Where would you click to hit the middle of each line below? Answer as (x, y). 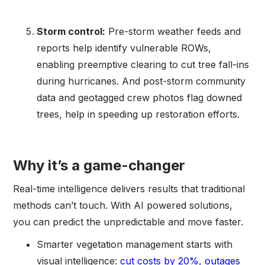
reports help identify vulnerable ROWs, (124, 48)
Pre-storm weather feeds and (173, 31)
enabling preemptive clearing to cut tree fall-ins (143, 64)
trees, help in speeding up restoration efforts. (138, 114)
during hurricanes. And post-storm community (141, 81)
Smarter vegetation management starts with (135, 244)
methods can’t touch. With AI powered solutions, (123, 205)
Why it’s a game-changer (99, 165)
